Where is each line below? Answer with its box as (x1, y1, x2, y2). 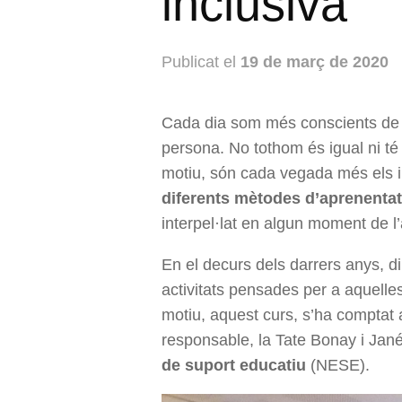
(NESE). (306, 356, 370, 375)
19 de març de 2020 (240, 53, 389, 72)
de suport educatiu (162, 356, 306, 375)
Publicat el (162, 53, 240, 72)
